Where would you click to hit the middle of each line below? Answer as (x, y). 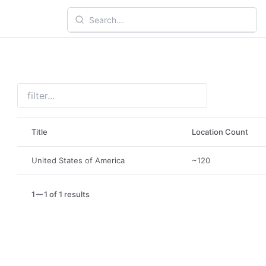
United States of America (78, 160)
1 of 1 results (67, 194)
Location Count (220, 132)
